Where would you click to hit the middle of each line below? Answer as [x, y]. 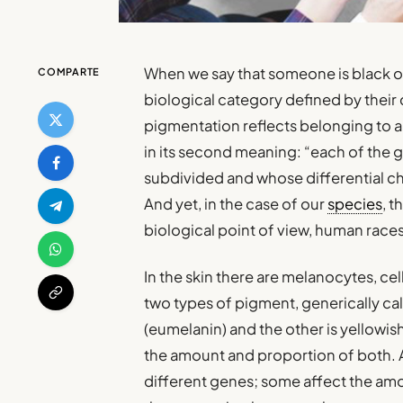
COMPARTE [69, 71]
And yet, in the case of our [236, 203]
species [355, 203]
